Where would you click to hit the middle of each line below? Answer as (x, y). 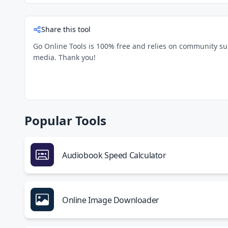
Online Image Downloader (111, 200)
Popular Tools (65, 120)
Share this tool (66, 29)
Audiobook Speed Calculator (114, 155)
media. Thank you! (64, 57)
